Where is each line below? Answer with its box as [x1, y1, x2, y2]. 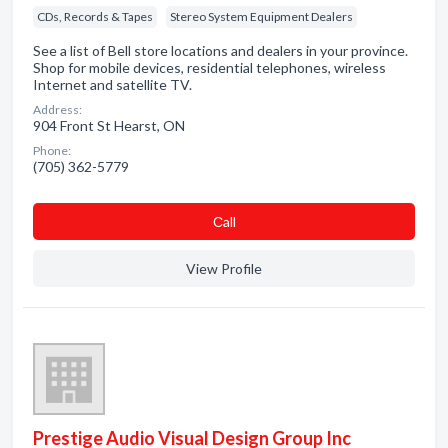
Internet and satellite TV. [33, 76, 192, 93]
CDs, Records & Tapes [37, 9, 153, 24]
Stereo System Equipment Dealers [170, 9, 353, 24]
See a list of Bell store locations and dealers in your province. [33, 42, 408, 59]
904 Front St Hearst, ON [33, 117, 185, 134]
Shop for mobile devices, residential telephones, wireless [33, 59, 386, 76]
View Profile [186, 260, 262, 277]
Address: [33, 102, 82, 117]
